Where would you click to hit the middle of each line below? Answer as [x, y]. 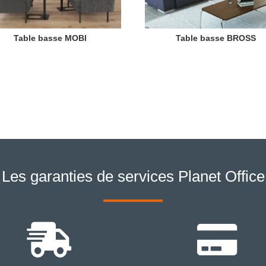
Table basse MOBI [50, 38]
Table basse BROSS [216, 38]
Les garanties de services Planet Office [133, 177]
